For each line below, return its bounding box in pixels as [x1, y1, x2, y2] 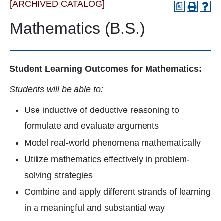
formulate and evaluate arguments [24, 121, 159, 131]
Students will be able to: [9, 84, 103, 94]
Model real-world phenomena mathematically [24, 138, 201, 147]
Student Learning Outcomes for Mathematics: [9, 64, 202, 74]
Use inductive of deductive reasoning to [24, 105, 179, 115]
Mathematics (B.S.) [10, 19, 145, 37]
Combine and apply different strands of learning [24, 187, 211, 197]
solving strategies [24, 170, 93, 180]
